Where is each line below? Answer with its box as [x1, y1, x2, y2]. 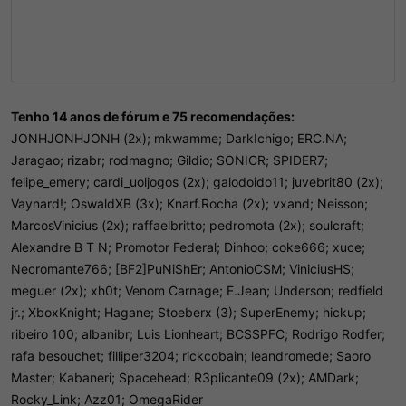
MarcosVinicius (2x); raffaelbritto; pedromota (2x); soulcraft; [11, 217, 364, 233]
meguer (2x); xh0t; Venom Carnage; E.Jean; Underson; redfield [11, 283, 383, 298]
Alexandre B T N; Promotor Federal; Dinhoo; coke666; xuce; [11, 239, 365, 255]
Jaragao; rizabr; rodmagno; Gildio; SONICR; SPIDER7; [11, 152, 328, 168]
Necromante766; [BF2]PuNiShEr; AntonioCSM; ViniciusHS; [11, 261, 354, 276]
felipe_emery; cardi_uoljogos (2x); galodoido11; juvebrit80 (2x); [11, 174, 383, 189]
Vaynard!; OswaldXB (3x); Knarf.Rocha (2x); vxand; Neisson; [11, 196, 368, 211]
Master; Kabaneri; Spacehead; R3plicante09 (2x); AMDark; [11, 370, 359, 385]
